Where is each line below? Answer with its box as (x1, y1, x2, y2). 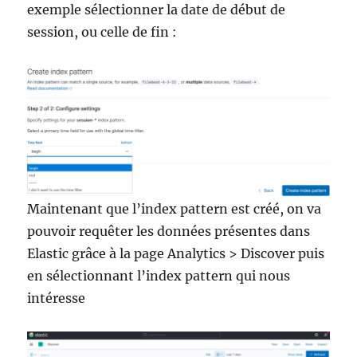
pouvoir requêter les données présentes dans (27, 222, 311, 239)
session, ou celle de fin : (27, 24, 178, 41)
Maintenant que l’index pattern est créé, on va (27, 200, 322, 217)
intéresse (27, 289, 86, 306)
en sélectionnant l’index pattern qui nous (27, 267, 291, 284)
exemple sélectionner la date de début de (27, 2, 286, 18)
